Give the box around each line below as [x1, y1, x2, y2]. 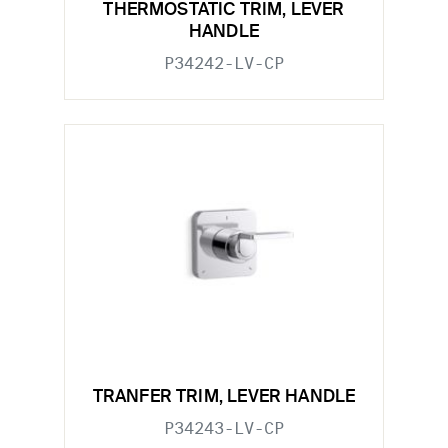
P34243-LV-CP [164, 419, 284, 439]
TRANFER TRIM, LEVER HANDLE [92, 389, 356, 407]
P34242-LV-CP [164, 53, 284, 73]
